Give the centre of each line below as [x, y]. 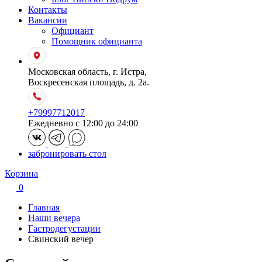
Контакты [48, 10]
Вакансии [48, 20]
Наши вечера [54, 218]
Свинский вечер [61, 239]
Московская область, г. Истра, [87, 72]
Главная [44, 207]
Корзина [21, 173]
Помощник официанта [97, 41]
